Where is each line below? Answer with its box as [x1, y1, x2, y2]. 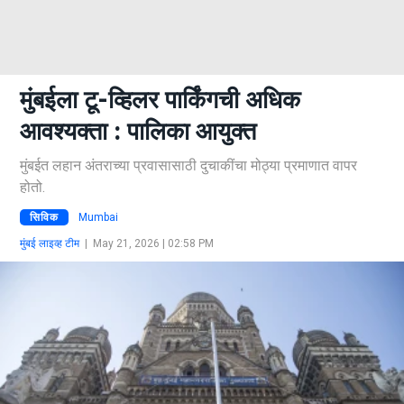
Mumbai [78, 210, 118, 224]
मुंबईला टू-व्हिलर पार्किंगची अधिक [20, 86, 300, 115]
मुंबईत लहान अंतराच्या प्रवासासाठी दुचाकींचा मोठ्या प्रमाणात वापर [20, 157, 357, 174]
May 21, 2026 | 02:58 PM [93, 236, 214, 250]
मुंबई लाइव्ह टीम [20, 236, 79, 250]
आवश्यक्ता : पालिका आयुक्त [20, 117, 256, 146]
